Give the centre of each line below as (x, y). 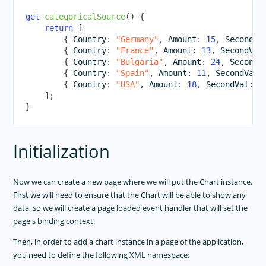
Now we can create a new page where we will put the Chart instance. (133, 182)
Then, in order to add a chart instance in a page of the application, (129, 242)
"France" (135, 51)
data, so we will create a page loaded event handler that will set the (131, 208)
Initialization (62, 152)
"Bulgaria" (140, 62)
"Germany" (137, 39)
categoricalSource (85, 17)
